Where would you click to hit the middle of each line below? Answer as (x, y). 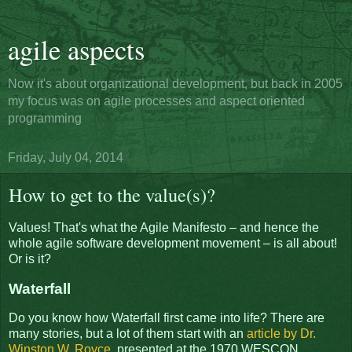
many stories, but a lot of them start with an (128, 334)
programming (45, 118)
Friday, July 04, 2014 (66, 158)
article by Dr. (281, 334)
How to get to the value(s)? (112, 194)
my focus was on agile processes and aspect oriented (156, 101)
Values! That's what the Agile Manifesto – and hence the (164, 227)
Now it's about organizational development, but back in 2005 (175, 84)
